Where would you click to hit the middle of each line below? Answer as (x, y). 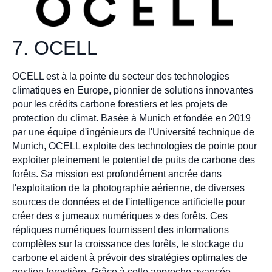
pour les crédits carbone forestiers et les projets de (120, 104)
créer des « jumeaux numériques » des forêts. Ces (120, 216)
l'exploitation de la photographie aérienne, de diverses (128, 188)
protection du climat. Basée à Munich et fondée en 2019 (131, 118)
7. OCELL (55, 48)
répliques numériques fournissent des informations (121, 230)
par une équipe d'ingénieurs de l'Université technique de (133, 132)
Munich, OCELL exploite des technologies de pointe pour (134, 146)
